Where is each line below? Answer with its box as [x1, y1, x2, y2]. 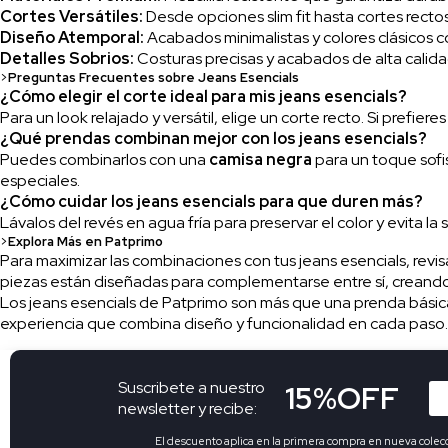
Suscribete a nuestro [118, 377, 266, 399]
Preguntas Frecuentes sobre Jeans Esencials [8, 68, 299, 86]
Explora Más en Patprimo [8, 232, 163, 250]
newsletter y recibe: [118, 398, 258, 420]
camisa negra [209, 148, 312, 170]
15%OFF [285, 378, 400, 419]
